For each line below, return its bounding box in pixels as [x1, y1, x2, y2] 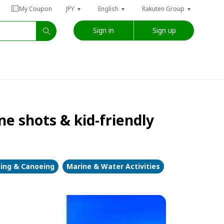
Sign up [152, 25, 176, 35]
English [98, 4, 118, 13]
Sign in [93, 25, 114, 35]
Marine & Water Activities [66, 161, 160, 171]
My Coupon [19, 4, 52, 13]
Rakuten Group [142, 4, 184, 13]
